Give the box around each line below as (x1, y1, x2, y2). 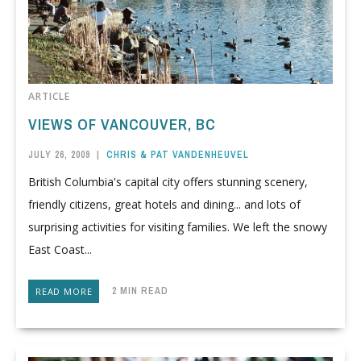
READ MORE (35, 285, 93, 298)
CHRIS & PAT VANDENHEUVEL (106, 148, 249, 162)
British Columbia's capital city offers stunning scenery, (28, 173, 308, 189)
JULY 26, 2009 (28, 148, 90, 162)
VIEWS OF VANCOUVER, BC (28, 114, 217, 135)
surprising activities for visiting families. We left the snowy (28, 218, 327, 234)
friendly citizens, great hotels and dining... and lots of (28, 196, 301, 212)
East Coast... (28, 241, 92, 257)
